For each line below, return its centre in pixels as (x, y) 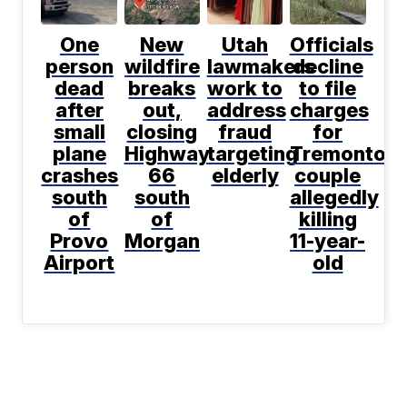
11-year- (328, 240)
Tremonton (343, 153)
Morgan (162, 240)
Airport (79, 262)
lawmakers (260, 66)
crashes (80, 175)
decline (328, 66)
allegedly (334, 197)
